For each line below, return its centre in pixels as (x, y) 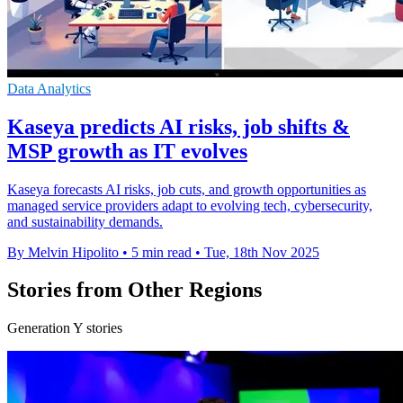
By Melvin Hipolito (63, 252)
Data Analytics (49, 88)
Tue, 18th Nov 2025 (262, 252)
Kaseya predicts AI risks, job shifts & (179, 126)
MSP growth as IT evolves (127, 151)
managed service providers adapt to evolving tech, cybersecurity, (190, 205)
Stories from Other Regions (134, 290)
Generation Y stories (65, 328)
